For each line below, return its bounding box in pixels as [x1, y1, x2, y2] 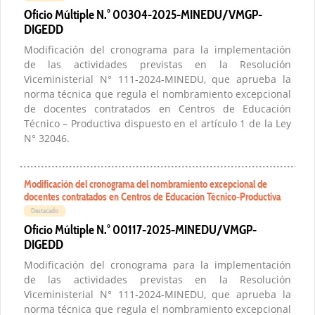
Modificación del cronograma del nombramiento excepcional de [23, 177, 267, 191]
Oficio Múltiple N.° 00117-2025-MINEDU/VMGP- [23, 221, 257, 238]
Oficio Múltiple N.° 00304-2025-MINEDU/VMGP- [23, 6, 262, 23]
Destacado [30, 206, 58, 216]
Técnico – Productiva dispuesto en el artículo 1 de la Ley [23, 117, 292, 131]
